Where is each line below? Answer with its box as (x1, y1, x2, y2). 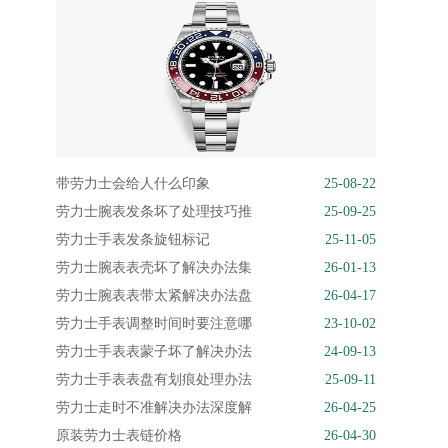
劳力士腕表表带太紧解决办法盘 (56, 288, 252, 303)
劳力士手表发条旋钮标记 (56, 232, 210, 247)
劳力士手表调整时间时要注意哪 (56, 316, 252, 331)
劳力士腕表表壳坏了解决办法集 (56, 260, 252, 275)
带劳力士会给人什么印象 (56, 176, 210, 191)
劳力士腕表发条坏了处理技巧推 (56, 204, 252, 219)
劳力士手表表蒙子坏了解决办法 (56, 344, 252, 359)
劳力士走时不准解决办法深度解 (56, 400, 252, 415)
